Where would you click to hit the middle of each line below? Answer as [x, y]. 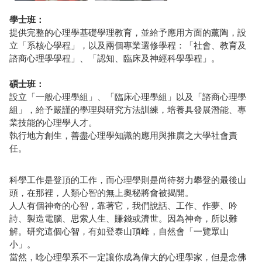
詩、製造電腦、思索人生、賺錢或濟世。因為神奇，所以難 [123, 218]
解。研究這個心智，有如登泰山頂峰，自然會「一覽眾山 [119, 231]
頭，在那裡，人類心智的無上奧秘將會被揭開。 [101, 193]
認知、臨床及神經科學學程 [150, 58]
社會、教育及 [220, 45]
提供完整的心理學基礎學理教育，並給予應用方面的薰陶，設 [128, 32]
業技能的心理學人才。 [53, 123]
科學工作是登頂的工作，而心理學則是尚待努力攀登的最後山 [128, 180]
